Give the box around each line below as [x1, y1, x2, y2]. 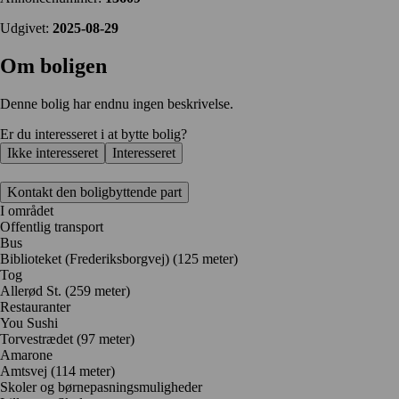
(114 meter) [51, 362, 115, 379]
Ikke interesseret [7, 144, 98, 160]
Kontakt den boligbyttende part [7, 183, 182, 199]
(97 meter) [77, 330, 134, 346]
